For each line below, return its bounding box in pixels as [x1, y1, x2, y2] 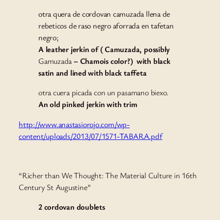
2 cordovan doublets [38, 201, 105, 213]
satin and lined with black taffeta [38, 67, 147, 79]
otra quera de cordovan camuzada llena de [38, 8, 170, 20]
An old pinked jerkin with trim [38, 99, 137, 110]
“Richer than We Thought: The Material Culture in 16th [19, 170, 197, 181]
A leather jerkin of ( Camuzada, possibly [38, 44, 170, 55]
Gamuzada [38, 55, 72, 67]
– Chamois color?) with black [72, 55, 170, 67]
